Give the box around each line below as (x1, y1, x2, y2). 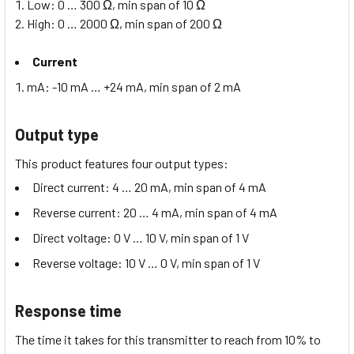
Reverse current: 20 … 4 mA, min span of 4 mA (32, 204, 277, 220)
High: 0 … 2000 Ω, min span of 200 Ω (27, 15, 222, 31)
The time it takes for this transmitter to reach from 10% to (15, 331, 321, 347)
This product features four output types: (15, 155, 228, 171)
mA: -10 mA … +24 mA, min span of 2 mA (27, 78, 241, 94)
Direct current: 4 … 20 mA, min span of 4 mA (32, 179, 266, 194)
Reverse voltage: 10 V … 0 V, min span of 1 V (32, 254, 260, 270)
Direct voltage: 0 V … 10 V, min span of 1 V (32, 229, 249, 245)
